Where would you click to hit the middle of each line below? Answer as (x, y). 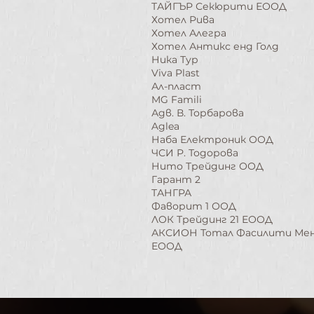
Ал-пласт (176, 86)
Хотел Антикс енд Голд (215, 46)
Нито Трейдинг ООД (207, 166)
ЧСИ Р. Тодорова (195, 153)
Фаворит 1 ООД (194, 206)
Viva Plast (176, 73)
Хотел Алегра (189, 33)
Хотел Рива (183, 20)
